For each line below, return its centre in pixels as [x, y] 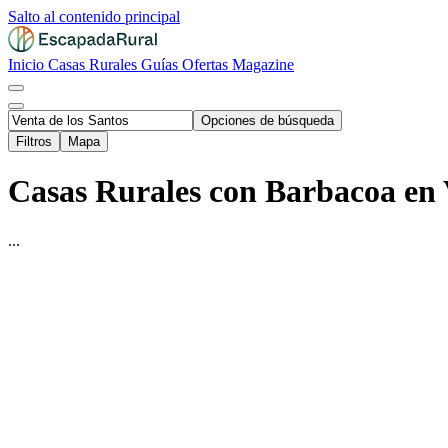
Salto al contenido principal [94, 16]
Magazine [263, 64]
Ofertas [207, 64]
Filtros [34, 141]
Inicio [28, 64]
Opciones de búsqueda [267, 120]
